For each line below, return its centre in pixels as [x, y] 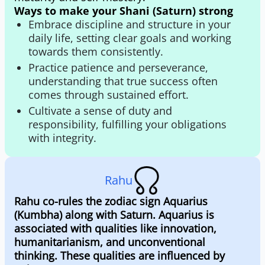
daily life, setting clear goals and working [130, 38]
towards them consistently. [96, 51]
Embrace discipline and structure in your [130, 24]
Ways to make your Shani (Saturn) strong [124, 11]
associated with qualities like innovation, [115, 228]
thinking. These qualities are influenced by [119, 256]
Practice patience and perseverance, [118, 67]
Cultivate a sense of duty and [100, 111]
